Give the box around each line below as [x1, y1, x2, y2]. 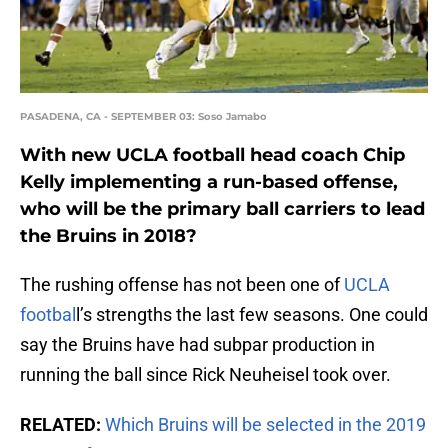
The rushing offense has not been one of [20, 274, 344, 296]
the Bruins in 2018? [20, 225, 197, 248]
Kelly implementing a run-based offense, [20, 171, 398, 194]
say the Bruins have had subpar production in [20, 334, 375, 356]
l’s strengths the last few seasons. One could [76, 304, 428, 326]
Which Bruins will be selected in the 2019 [105, 414, 426, 436]
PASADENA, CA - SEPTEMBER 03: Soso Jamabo [20, 110, 267, 124]
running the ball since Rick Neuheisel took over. [20, 364, 391, 386]
